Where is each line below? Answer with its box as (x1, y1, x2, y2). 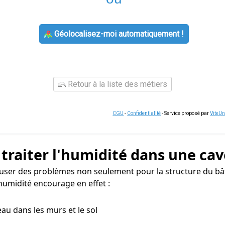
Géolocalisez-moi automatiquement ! (52, 29, 184, 39)
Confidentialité (127, 110, 161, 116)
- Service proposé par (161, 110, 210, 116)
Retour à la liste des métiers (66, 79, 167, 89)
